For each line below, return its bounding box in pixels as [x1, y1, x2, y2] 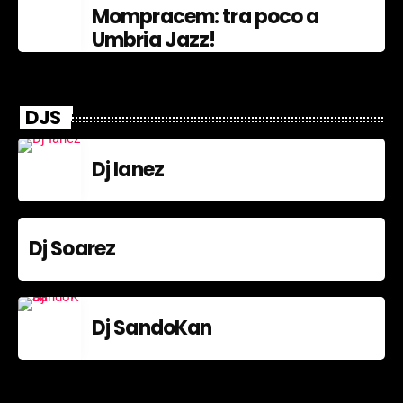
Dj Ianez [92, 155, 164, 184]
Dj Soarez [29, 234, 116, 263]
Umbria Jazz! [92, 26, 216, 55]
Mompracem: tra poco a [92, 3, 319, 31]
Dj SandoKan [92, 313, 212, 342]
